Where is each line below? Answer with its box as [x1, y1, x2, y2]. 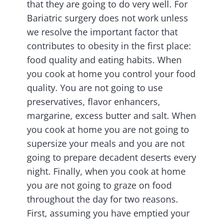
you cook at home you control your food [27, 68, 196, 80]
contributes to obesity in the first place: [27, 40, 191, 52]
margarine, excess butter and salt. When [27, 110, 196, 122]
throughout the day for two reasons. [27, 193, 178, 206]
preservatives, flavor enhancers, [27, 96, 160, 108]
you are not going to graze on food [27, 179, 172, 192]
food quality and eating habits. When [27, 54, 182, 66]
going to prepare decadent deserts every [27, 151, 196, 164]
